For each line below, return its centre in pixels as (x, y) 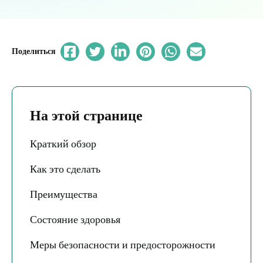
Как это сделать (65, 169)
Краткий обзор (63, 144)
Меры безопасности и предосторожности (123, 245)
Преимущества (64, 194)
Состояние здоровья (75, 220)
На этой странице (86, 115)
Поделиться (34, 51)
